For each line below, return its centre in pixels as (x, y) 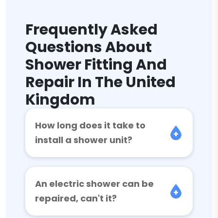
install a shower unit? (84, 140)
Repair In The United (100, 82)
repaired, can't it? (76, 198)
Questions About (89, 47)
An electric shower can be (94, 184)
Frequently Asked (91, 30)
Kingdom (60, 100)
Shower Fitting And (96, 65)
